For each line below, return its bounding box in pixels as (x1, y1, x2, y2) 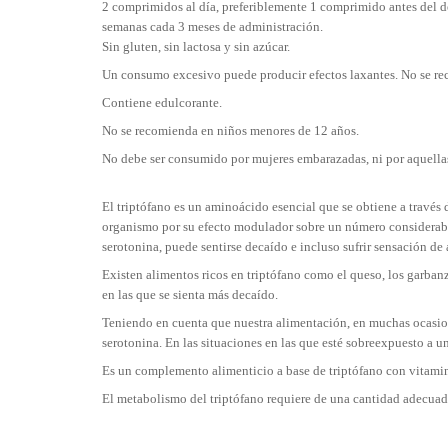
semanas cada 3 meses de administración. (102, 19, 323, 34)
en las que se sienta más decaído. (102, 287, 278, 302)
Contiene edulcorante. (102, 95, 222, 110)
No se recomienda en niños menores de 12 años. (102, 123, 359, 138)
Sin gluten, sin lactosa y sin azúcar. (102, 39, 290, 54)
